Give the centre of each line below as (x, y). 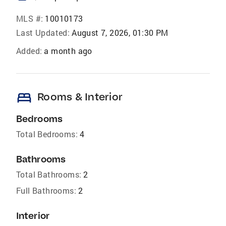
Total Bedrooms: (47, 134)
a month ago (68, 51)
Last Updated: (43, 33)
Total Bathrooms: (49, 175)
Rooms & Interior (80, 97)
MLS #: (30, 19)
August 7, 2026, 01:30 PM (120, 33)
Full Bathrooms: (46, 191)
